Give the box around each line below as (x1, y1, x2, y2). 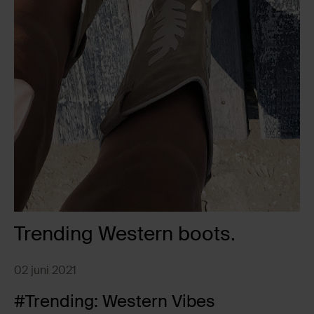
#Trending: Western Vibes (14, 289, 215, 312)
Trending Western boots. (14, 220, 235, 247)
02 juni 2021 (14, 262, 76, 278)
